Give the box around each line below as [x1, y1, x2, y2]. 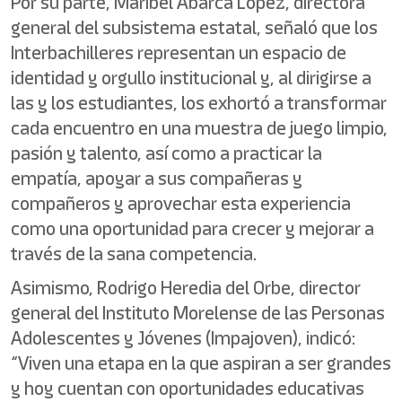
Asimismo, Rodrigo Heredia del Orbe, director [11, 275, 361, 301]
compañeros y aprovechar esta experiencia [11, 190, 351, 216]
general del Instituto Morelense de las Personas [11, 300, 385, 326]
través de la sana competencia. [11, 240, 257, 267]
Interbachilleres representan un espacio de [11, 39, 346, 66]
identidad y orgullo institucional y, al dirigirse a [11, 65, 371, 91]
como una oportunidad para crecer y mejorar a [11, 215, 374, 241]
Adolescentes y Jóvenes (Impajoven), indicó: [11, 325, 355, 351]
